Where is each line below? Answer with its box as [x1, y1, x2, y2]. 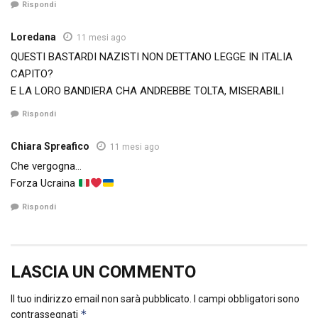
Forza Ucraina [11, 177, 78, 190]
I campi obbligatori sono [194, 292, 300, 305]
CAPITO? [11, 67, 53, 80]
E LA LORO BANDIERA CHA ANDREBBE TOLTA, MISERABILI [11, 84, 284, 97]
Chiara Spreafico [11, 141, 89, 153]
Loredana [11, 31, 56, 43]
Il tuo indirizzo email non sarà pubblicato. [11, 292, 192, 305]
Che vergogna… [11, 160, 82, 173]
